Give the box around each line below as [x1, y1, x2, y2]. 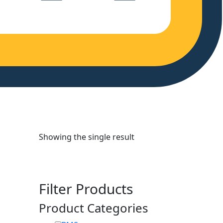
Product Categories [38, 200, 148, 217]
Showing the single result [38, 131, 134, 143]
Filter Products [38, 179, 133, 199]
